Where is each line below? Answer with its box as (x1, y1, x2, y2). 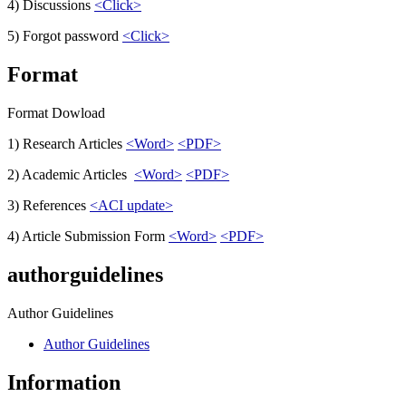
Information (7, 370, 121, 394)
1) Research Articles (7, 136, 126, 152)
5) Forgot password (7, 28, 122, 44)
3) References (7, 198, 90, 214)
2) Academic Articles (7, 167, 134, 183)
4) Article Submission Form (7, 228, 169, 245)
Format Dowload (7, 105, 105, 121)
